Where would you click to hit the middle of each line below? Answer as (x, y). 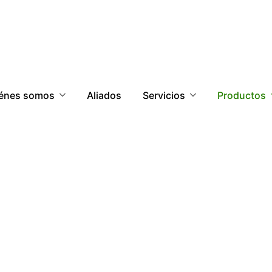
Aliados (104, 95)
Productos (241, 95)
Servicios (164, 95)
